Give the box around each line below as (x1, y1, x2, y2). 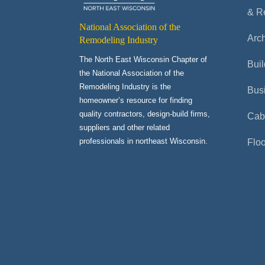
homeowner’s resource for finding (79, 95, 193, 105)
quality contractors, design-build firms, (79, 109, 211, 118)
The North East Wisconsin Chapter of (79, 54, 208, 64)
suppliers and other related (79, 122, 170, 132)
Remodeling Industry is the (79, 82, 172, 91)
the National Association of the (79, 68, 185, 77)
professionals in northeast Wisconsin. (79, 136, 211, 146)
